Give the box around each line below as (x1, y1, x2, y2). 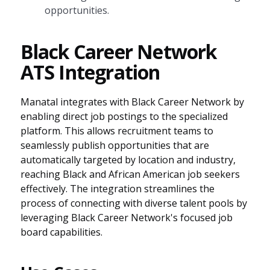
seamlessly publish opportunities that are (20, 138, 209, 152)
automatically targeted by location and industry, (20, 152, 236, 166)
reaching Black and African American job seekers (20, 167, 240, 181)
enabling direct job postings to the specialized (20, 109, 228, 123)
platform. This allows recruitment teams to (20, 124, 213, 137)
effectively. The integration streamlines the (20, 181, 215, 195)
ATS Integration (20, 58, 160, 85)
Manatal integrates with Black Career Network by (20, 95, 244, 108)
